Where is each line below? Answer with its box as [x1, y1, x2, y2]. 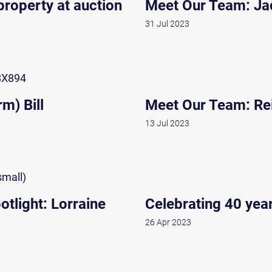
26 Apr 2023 [145, 217, 191, 227]
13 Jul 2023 [145, 118, 189, 128]
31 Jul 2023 [145, 19, 189, 29]
